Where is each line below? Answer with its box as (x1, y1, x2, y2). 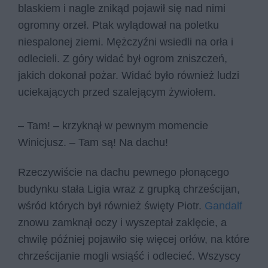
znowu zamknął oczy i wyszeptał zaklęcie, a (18, 217, 227, 229)
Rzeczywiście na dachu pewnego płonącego (18, 166, 229, 179)
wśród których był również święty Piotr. (18, 200, 205, 212)
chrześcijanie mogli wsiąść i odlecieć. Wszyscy (18, 250, 240, 263)
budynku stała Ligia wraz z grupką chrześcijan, (18, 183, 240, 196)
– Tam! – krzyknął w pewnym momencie (18, 120, 208, 132)
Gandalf (205, 200, 242, 212)
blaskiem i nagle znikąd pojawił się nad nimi (18, 2, 226, 15)
